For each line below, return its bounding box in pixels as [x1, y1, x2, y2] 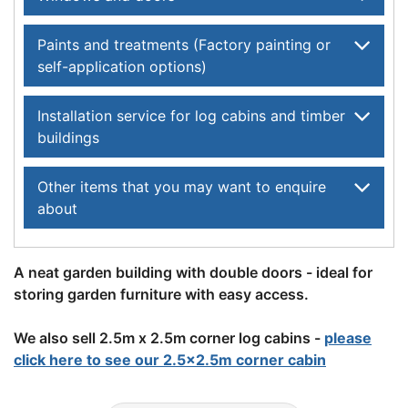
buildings [37, 127, 99, 147]
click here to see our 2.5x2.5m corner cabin [14, 350, 326, 369]
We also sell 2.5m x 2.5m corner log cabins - [14, 328, 324, 347]
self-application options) [37, 56, 207, 76]
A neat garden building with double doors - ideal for [14, 262, 372, 281]
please [324, 328, 372, 347]
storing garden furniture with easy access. [14, 284, 309, 303]
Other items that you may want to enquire [37, 177, 326, 196]
